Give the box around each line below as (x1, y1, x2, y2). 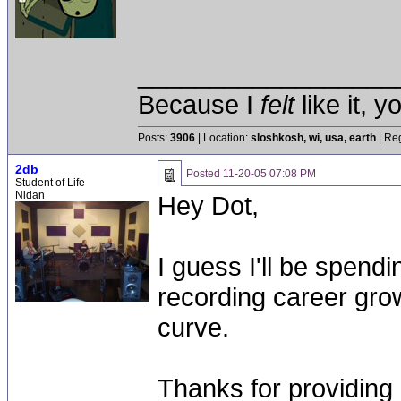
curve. (158, 312, 229, 342)
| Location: (195, 132, 251, 144)
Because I (138, 90, 260, 119)
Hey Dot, (158, 191, 259, 220)
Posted (186, 167, 223, 180)
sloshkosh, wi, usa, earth (251, 132, 376, 144)
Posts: (138, 132, 170, 144)
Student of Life (15, 176, 85, 189)
